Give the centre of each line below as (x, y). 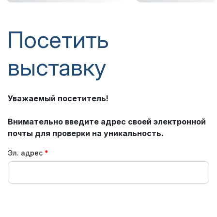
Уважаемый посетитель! (58, 98)
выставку (57, 67)
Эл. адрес (25, 153)
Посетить (58, 39)
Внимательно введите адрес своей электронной (107, 121)
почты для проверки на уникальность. (86, 133)
